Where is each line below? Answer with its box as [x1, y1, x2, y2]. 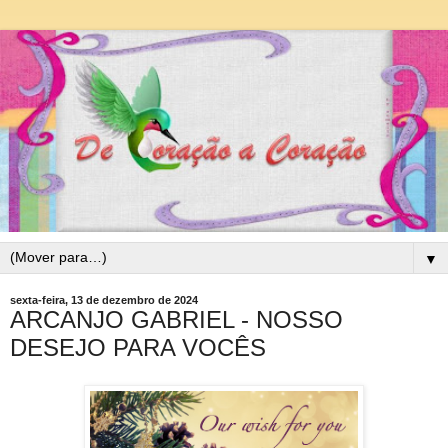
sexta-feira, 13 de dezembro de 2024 [10, 293, 198, 306]
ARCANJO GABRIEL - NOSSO [10, 305, 343, 333]
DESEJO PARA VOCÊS [10, 333, 266, 361]
